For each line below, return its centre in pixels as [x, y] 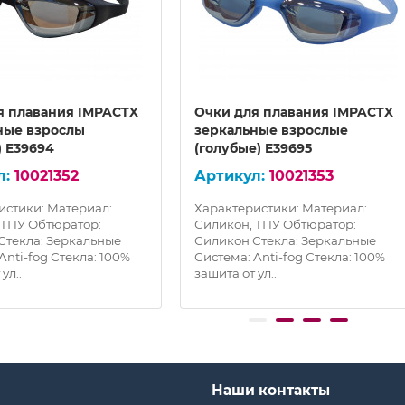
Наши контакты [270, 391]
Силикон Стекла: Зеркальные [285, 241]
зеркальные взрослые [271, 131]
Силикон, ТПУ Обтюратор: [275, 225]
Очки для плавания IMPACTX [293, 113]
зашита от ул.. [235, 273]
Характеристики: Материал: [280, 208]
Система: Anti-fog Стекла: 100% [289, 257]
